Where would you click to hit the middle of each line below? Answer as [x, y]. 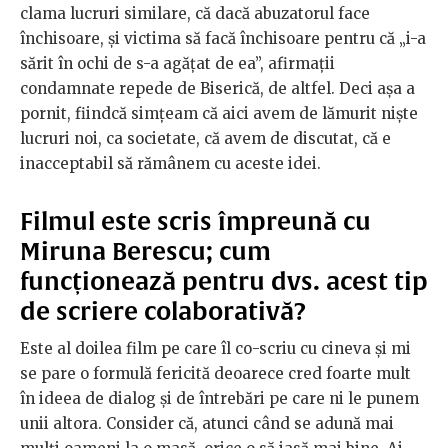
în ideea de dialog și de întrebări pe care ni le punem [219, 399]
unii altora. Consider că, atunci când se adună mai [207, 424]
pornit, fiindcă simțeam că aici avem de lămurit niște [219, 114]
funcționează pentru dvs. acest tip [224, 281]
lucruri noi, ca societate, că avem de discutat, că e [205, 139]
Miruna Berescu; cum [145, 251]
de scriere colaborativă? [166, 311]
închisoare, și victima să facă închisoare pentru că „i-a [223, 39]
